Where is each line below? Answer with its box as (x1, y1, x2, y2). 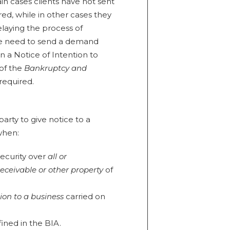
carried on (64, 191, 105, 201)
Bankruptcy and (24, 63, 87, 73)
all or (48, 151, 67, 161)
